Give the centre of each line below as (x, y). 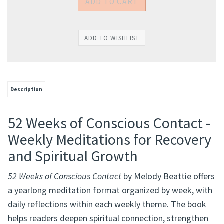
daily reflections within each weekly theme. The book (107, 206)
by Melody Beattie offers (168, 178)
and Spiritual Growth (73, 158)
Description (26, 92)
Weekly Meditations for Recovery (110, 142)
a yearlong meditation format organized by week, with (110, 192)
